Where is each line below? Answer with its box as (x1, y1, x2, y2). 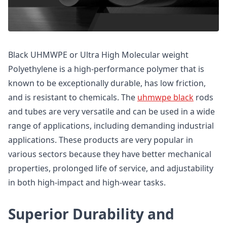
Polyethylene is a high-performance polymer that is (8, 63, 204, 74)
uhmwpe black (137, 92, 194, 103)
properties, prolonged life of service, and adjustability (8, 163, 213, 174)
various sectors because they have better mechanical (8, 148, 211, 160)
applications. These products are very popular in (8, 134, 193, 145)
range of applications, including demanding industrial (8, 120, 214, 131)
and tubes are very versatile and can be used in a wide (8, 106, 215, 117)
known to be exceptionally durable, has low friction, (8, 78, 206, 89)
